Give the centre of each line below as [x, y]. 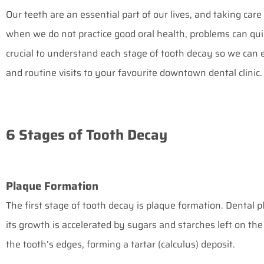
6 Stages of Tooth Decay [87, 135]
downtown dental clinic [210, 73]
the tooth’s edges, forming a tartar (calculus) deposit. [122, 245]
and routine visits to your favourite [83, 73]
